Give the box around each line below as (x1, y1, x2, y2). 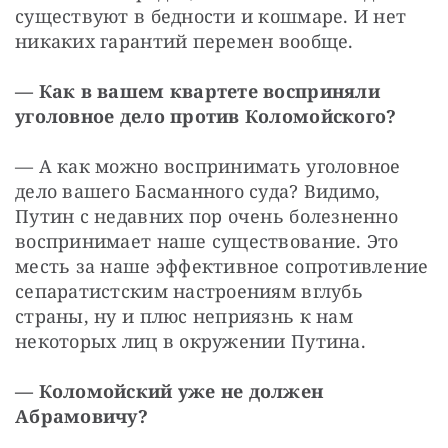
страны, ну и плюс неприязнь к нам (15, 303, 353, 328)
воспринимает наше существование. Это (15, 228, 399, 253)
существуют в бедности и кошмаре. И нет (15, 3, 407, 28)
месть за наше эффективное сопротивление (15, 253, 429, 278)
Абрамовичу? (15, 403, 148, 428)
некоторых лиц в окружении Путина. (15, 328, 366, 353)
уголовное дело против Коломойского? (15, 103, 397, 128)
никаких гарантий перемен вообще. (15, 28, 354, 53)
